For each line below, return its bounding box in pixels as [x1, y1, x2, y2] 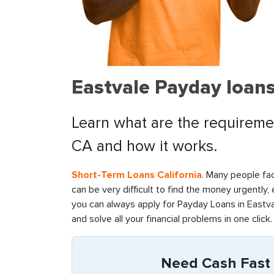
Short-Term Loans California [72, 169, 202, 181]
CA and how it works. [72, 136, 217, 156]
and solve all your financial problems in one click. [72, 213, 272, 225]
